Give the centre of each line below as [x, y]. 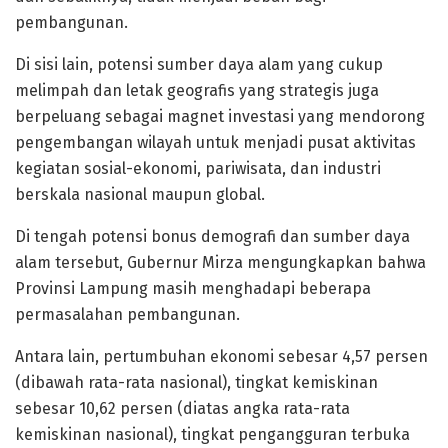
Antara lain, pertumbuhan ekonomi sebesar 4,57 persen [221, 357]
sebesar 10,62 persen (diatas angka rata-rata [182, 409]
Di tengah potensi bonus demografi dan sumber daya [212, 237]
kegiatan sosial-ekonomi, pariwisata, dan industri [198, 169]
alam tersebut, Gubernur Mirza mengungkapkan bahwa [220, 263]
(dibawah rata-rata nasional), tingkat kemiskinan [196, 383]
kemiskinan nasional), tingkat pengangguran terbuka [212, 435]
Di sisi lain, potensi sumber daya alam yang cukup [199, 65]
